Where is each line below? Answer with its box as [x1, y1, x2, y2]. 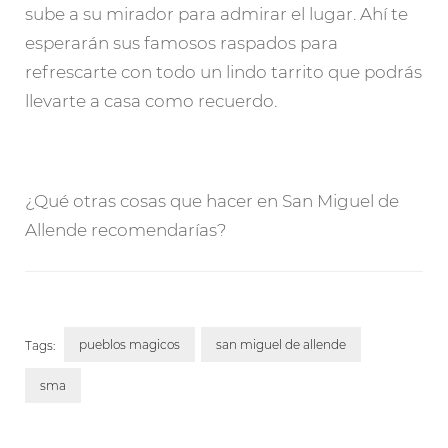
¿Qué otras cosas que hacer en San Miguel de [25, 191, 399, 212]
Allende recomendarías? [25, 220, 227, 241]
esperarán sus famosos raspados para [25, 32, 338, 53]
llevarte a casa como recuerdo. [25, 90, 277, 111]
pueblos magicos [79, 336, 180, 352]
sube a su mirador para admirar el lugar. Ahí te [25, 3, 408, 24]
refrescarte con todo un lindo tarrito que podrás [25, 61, 422, 82]
